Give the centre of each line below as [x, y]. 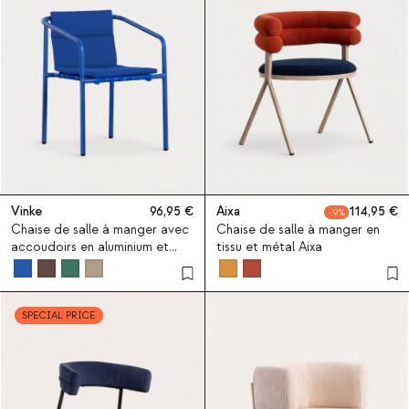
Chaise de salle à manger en [298, 230]
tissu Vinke [41, 264]
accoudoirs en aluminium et [90, 247]
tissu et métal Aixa [269, 247]
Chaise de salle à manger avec [100, 230]
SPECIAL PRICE [59, 315]
